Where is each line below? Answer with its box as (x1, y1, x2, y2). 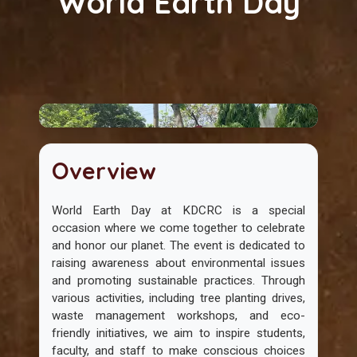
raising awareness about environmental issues (52, 256, 305, 270)
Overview (52, 156, 157, 185)
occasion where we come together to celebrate (52, 221, 305, 235)
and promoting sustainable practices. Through (52, 273, 305, 288)
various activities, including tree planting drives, (52, 291, 305, 305)
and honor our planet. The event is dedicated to (52, 238, 305, 253)
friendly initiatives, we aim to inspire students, (52, 326, 305, 340)
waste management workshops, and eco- (52, 308, 305, 323)
